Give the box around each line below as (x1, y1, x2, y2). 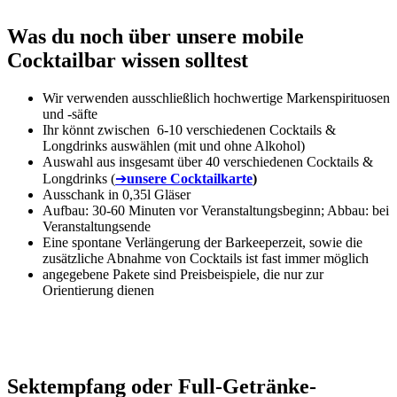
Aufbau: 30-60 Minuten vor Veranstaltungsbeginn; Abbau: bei (43, 202, 389, 218)
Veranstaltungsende (43, 218, 151, 234)
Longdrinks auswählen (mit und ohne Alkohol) (43, 137, 305, 153)
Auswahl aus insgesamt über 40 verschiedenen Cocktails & (43, 153, 373, 169)
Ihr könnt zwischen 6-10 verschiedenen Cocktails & (43, 121, 336, 137)
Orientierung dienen (43, 282, 154, 298)
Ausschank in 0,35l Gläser (43, 186, 191, 202)
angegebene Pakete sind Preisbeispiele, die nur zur (43, 266, 323, 282)
